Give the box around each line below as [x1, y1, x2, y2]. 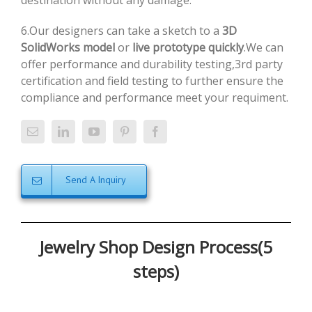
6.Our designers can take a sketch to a [21, 23, 222, 38]
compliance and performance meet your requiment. [21, 90, 288, 105]
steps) [133, 260, 179, 283]
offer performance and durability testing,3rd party [21, 56, 283, 72]
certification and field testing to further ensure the [21, 73, 283, 88]
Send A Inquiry [65, 173, 126, 186]
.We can [244, 40, 283, 55]
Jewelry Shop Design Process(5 [40, 235, 272, 258]
